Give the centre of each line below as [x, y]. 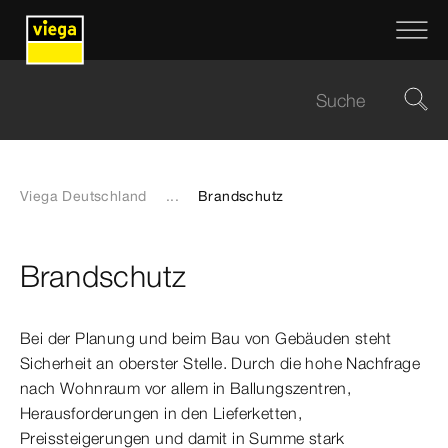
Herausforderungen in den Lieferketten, [161, 413]
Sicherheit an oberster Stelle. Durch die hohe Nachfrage [220, 363]
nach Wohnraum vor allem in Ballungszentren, [186, 388]
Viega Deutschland [83, 196]
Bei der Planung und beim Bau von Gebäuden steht [206, 338]
